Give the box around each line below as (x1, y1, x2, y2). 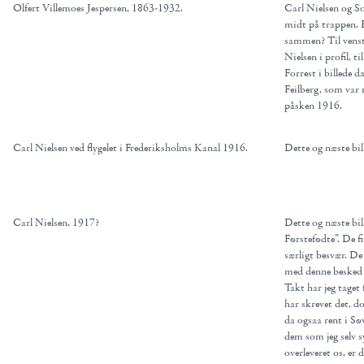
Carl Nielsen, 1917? (13, 215, 99, 230)
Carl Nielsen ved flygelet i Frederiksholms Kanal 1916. (13, 141, 248, 155)
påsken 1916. (284, 98, 342, 113)
